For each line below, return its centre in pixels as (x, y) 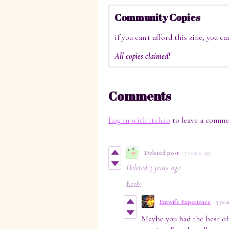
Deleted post (162, 153)
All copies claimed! (142, 56)
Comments (140, 96)
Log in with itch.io (139, 120)
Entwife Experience (185, 202)
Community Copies (157, 17)
